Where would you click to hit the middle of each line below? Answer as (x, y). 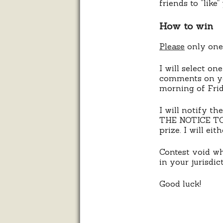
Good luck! (180, 184)
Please (172, 47)
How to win (186, 26)
